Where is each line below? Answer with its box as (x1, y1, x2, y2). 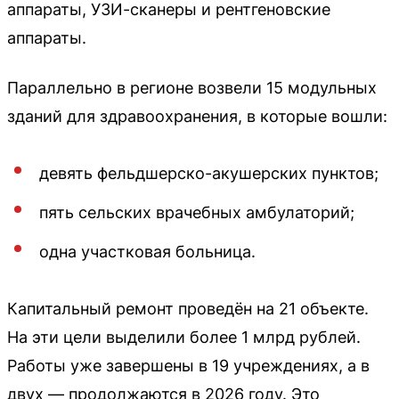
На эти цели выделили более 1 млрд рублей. (7, 327, 361, 346)
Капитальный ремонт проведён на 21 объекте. (7, 298, 369, 318)
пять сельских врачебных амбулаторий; (39, 202, 354, 222)
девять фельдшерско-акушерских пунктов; (39, 163, 379, 183)
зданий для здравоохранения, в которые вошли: (7, 106, 387, 126)
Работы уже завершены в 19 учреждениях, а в (7, 355, 370, 375)
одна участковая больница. (39, 241, 256, 261)
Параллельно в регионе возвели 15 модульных (7, 77, 377, 97)
